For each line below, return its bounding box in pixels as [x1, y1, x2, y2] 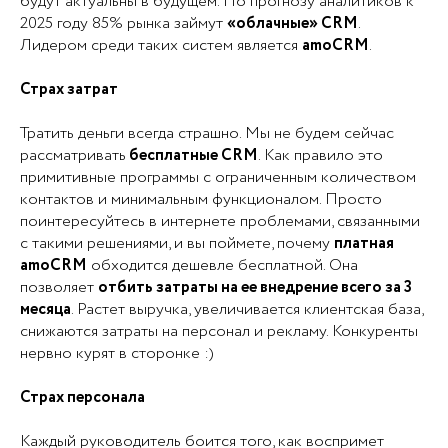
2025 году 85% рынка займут [20, 11, 227, 35]
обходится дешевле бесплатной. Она [87, 253, 358, 277]
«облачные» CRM [227, 11, 358, 35]
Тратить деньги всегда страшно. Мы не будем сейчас [20, 121, 394, 145]
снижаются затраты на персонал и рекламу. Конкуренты [20, 319, 418, 343]
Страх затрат [20, 77, 118, 101]
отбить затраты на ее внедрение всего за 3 [98, 275, 412, 299]
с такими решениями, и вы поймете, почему [20, 231, 334, 255]
